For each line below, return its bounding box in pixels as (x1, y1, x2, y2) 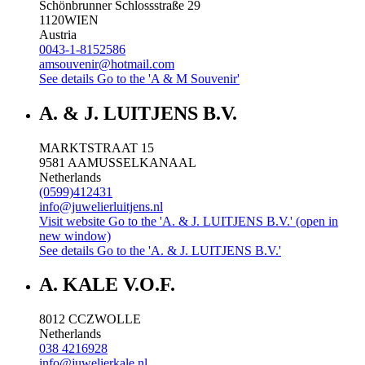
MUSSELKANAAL (87, 155, 196, 169)
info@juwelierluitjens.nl (39, 199, 163, 213)
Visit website (39, 213, 108, 228)
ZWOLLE (86, 312, 141, 327)
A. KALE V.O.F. (39, 274, 175, 296)
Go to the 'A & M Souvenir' (97, 71, 240, 86)
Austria (39, 27, 77, 42)
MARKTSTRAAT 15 (39, 140, 154, 155)
